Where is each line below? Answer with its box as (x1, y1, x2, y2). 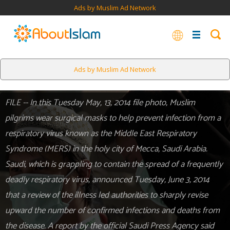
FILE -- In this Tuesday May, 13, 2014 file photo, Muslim (5, 95, 195, 110)
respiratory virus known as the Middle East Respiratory (5, 126, 197, 141)
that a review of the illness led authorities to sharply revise (5, 188, 208, 202)
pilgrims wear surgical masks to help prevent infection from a (5, 111, 221, 125)
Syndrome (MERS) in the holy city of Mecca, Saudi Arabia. (5, 142, 207, 156)
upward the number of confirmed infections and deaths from (5, 203, 220, 218)
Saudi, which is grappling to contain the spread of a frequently (5, 157, 223, 171)
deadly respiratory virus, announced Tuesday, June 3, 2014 (5, 172, 209, 187)
